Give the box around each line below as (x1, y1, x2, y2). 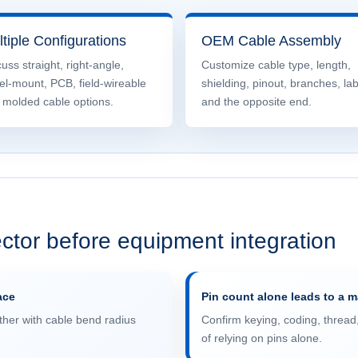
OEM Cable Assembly (201, 33, 341, 49)
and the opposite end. (201, 95, 312, 108)
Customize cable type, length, (201, 58, 351, 71)
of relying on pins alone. (201, 332, 322, 344)
